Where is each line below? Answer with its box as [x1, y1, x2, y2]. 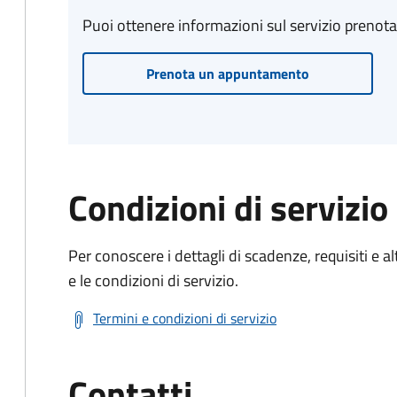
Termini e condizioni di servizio [93, 307, 276, 329]
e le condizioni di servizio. [68, 269, 238, 292]
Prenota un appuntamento [145, 63, 309, 84]
